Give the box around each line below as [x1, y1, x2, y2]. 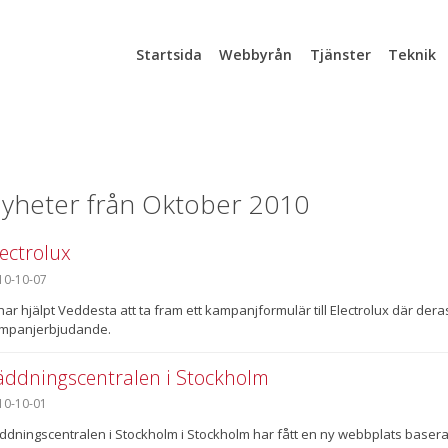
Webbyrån [219, 45, 293, 64]
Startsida [135, 45, 202, 64]
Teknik [387, 45, 436, 64]
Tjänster [309, 45, 371, 64]
